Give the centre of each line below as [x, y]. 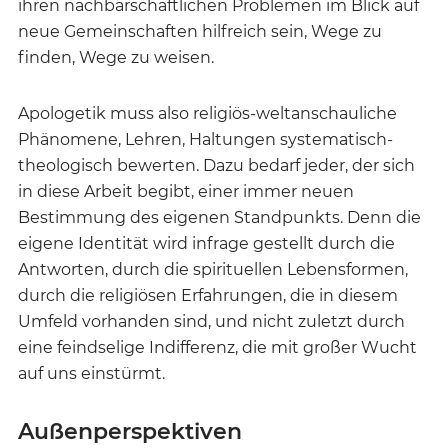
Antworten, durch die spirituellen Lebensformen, [213, 269]
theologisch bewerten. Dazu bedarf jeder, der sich [216, 165]
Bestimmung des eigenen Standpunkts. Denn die [219, 217]
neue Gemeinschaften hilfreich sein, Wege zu [200, 31]
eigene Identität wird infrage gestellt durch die [206, 243]
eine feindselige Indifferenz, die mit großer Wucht [217, 347]
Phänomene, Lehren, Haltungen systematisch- [205, 139]
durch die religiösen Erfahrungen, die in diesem [208, 295]
